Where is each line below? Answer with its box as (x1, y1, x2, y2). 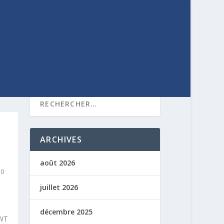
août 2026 (40, 157, 75, 167)
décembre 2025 (40, 206, 93, 216)
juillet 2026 (40, 182, 78, 192)
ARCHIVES (40, 133, 82, 145)
